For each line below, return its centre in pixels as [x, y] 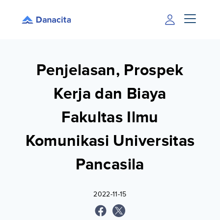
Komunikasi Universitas [110, 141]
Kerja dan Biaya [110, 94]
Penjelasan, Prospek [110, 70]
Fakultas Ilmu [110, 118]
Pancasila [110, 165]
